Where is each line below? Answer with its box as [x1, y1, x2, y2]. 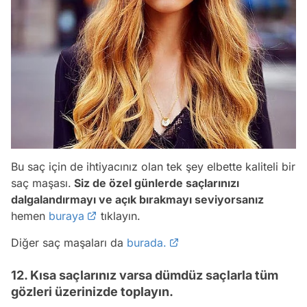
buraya [49, 208, 84, 223]
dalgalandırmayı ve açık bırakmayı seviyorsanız [11, 192, 264, 206]
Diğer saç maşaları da [11, 235, 127, 249]
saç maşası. [11, 175, 71, 190]
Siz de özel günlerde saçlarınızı [71, 175, 239, 190]
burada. [127, 235, 167, 249]
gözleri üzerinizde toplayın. [11, 284, 173, 299]
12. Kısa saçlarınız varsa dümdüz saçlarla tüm [11, 267, 278, 282]
